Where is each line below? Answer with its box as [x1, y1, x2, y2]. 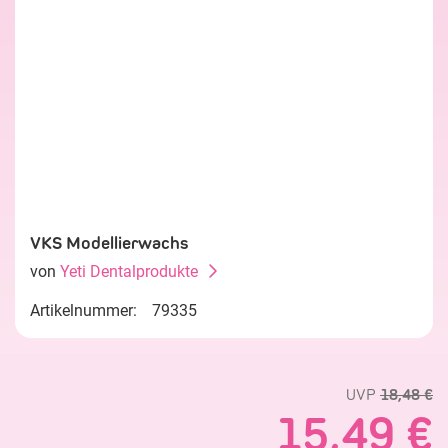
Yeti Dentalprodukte [56, 262, 202, 281]
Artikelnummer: [30, 301, 137, 320]
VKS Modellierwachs [30, 232, 189, 254]
